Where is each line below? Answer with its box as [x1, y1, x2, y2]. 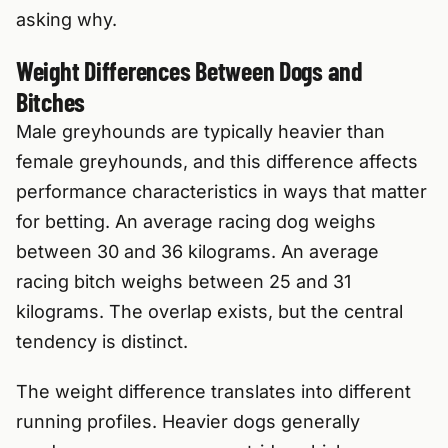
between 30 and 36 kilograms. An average [16, 241, 379, 263]
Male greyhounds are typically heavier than [16, 121, 385, 143]
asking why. [16, 9, 117, 31]
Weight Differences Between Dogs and [16, 55, 363, 87]
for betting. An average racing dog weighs [16, 211, 376, 233]
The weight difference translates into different [16, 381, 411, 403]
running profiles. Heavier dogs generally [16, 411, 360, 433]
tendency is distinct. [16, 331, 188, 353]
